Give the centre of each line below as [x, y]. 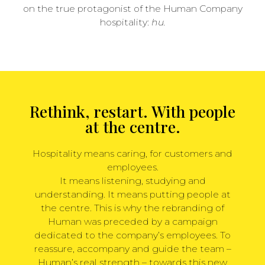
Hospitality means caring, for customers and [132, 153]
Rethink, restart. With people [132, 111]
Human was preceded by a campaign [132, 221]
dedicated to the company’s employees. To [132, 235]
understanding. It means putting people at [132, 194]
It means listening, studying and [132, 180]
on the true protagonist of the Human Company [132, 8]
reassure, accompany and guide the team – [132, 248]
